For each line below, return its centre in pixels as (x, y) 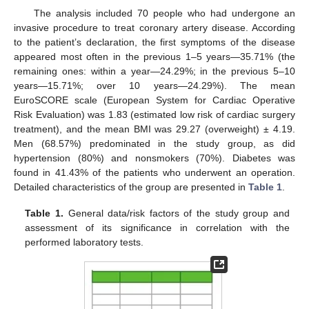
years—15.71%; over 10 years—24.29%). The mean (154, 85)
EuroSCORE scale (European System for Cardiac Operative (154, 100)
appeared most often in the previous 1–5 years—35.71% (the (154, 56)
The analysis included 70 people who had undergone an (164, 13)
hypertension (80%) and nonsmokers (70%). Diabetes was (154, 158)
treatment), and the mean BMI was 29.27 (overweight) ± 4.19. (154, 129)
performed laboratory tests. (84, 242)
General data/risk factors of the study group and (176, 213)
